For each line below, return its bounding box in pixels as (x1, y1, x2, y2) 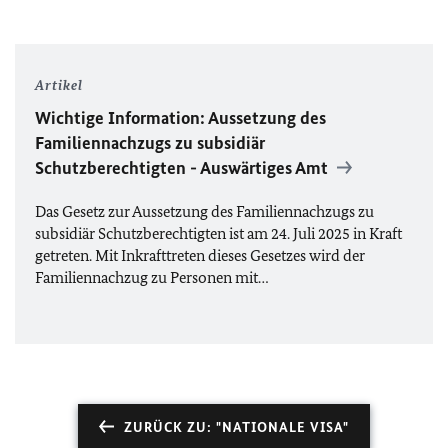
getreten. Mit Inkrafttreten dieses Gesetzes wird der (35, 245, 365, 265)
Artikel (35, 76, 83, 94)
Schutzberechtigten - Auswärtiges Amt (35, 156, 332, 179)
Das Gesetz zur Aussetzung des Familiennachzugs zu (35, 201, 374, 221)
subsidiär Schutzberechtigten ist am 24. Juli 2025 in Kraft (35, 223, 402, 243)
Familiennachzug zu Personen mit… (35, 267, 269, 287)
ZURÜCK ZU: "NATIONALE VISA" (124, 418, 349, 436)
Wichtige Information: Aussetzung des (35, 106, 326, 129)
